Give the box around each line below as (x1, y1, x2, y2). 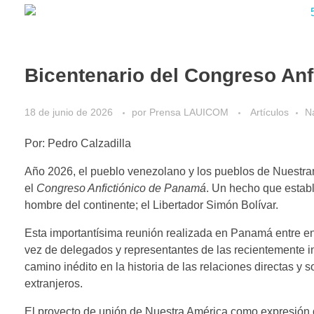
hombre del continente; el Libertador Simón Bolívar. (25, 198, 278, 211)
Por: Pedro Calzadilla (25, 137, 131, 149)
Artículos (250, 106, 289, 118)
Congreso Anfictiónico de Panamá (36, 182, 206, 194)
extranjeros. (25, 277, 83, 289)
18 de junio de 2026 (25, 106, 113, 118)
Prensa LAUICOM (149, 106, 231, 118)
